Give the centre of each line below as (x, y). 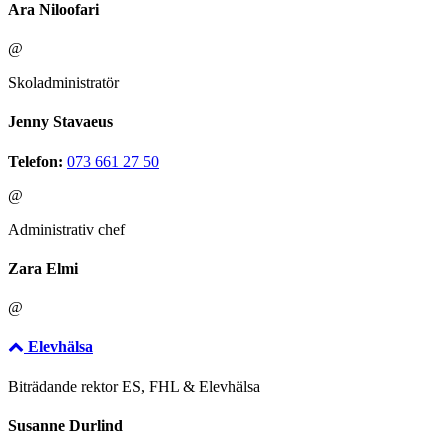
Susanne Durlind (65, 425)
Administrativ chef (66, 229)
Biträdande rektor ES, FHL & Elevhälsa (134, 386)
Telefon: (35, 161)
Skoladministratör (63, 83)
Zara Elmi (43, 268)
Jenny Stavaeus (60, 122)
